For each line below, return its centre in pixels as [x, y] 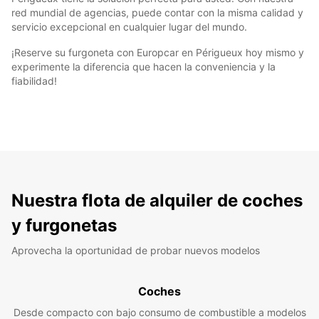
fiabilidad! [34, 80]
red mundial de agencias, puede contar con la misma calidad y [157, 12]
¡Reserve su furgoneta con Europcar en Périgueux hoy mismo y [158, 52]
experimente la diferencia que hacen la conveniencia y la [143, 66]
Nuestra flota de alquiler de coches [157, 200]
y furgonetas [64, 225]
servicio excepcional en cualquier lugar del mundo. [129, 26]
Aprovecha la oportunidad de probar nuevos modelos [136, 250]
